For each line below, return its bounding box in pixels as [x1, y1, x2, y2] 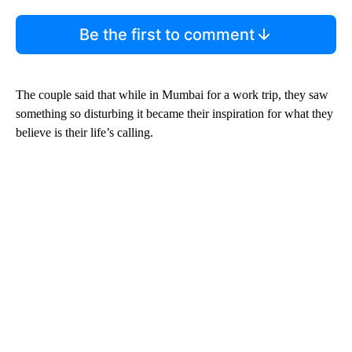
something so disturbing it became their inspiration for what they [16, 107, 333, 121]
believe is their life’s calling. [16, 126, 153, 140]
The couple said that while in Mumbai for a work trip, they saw [16, 88, 328, 102]
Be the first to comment [79, 25, 255, 45]
